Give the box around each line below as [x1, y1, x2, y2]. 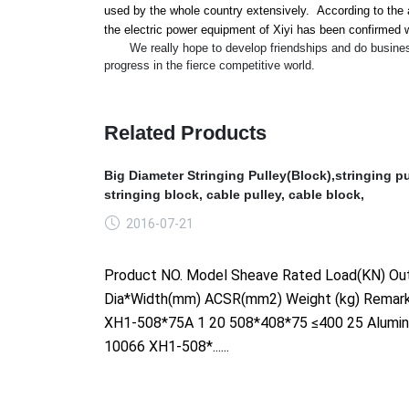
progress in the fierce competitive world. [104, 58, 315, 72]
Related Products [104, 121, 267, 144]
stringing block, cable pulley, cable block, [104, 186, 364, 202]
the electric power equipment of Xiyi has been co [104, 22, 362, 37]
